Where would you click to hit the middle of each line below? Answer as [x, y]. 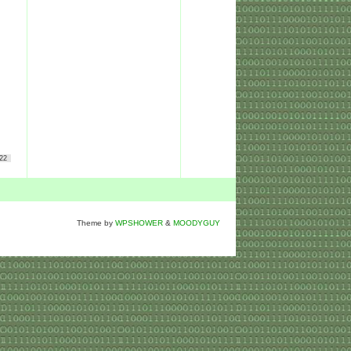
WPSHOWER [139, 223]
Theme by [96, 223]
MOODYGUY [197, 223]
